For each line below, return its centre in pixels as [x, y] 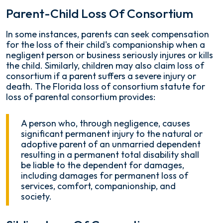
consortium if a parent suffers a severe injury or [101, 76]
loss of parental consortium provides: [81, 97]
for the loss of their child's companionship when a [106, 45]
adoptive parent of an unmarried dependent [111, 144]
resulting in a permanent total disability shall [110, 155]
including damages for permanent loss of [105, 176]
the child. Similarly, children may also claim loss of [105, 66]
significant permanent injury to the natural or [112, 134]
